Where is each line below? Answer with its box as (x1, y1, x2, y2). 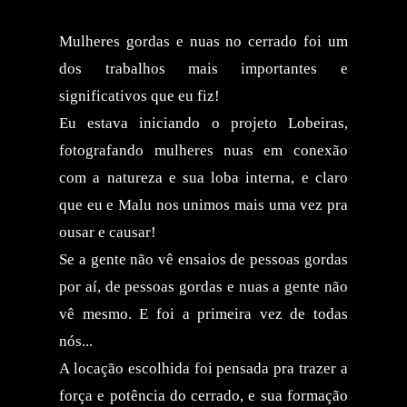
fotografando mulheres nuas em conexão (59, 141, 348, 159)
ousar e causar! (59, 223, 157, 241)
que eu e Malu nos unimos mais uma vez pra (59, 195, 348, 213)
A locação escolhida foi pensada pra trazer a (59, 359, 348, 377)
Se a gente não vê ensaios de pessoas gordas (59, 250, 348, 268)
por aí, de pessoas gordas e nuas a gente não (59, 277, 348, 295)
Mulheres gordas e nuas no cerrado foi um (59, 32, 348, 50)
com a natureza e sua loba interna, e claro (59, 168, 348, 186)
